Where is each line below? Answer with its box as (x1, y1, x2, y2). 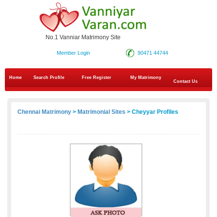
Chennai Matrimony (17, 108, 71, 116)
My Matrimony (130, 75, 161, 80)
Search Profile (33, 75, 64, 80)
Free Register (82, 75, 111, 80)
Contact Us (172, 79, 198, 84)
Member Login (56, 50, 90, 56)
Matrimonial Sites (77, 108, 125, 116)
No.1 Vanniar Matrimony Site (46, 34, 121, 41)
